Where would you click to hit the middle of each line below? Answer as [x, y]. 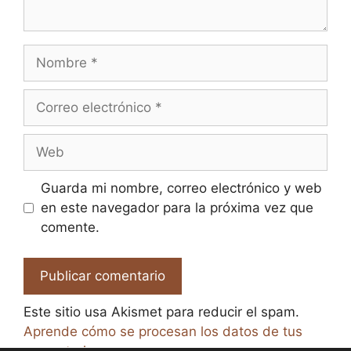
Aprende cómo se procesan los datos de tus [163, 331]
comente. [70, 228]
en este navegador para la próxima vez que [177, 208]
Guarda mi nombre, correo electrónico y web [181, 188]
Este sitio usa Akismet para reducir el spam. [161, 311]
